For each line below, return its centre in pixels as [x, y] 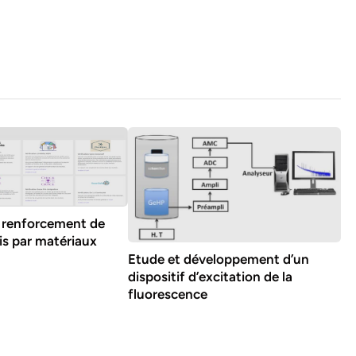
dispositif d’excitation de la [210, 277]
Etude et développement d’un [218, 259]
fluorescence [167, 294]
